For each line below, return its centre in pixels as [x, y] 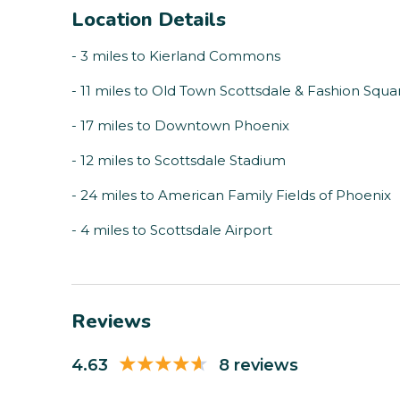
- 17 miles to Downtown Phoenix [180, 126]
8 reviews [258, 366]
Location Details [149, 20]
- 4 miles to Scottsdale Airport [172, 230]
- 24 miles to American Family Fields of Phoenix [231, 196]
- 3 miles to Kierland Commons [176, 56]
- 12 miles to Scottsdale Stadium [179, 161]
